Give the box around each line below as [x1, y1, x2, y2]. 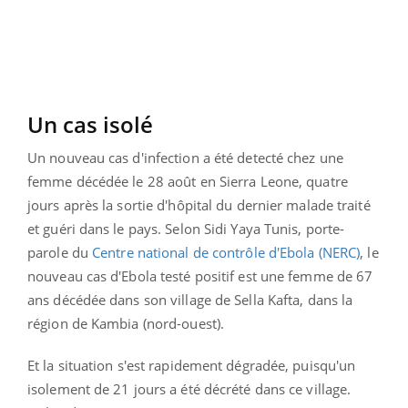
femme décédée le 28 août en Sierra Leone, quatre [27, 171, 348, 190]
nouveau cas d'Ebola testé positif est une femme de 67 [27, 266, 373, 285]
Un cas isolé [27, 108, 158, 139]
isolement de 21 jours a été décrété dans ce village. [27, 379, 352, 398]
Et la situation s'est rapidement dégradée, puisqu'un [27, 355, 356, 374]
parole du [27, 242, 92, 261]
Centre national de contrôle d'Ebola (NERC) [92, 242, 361, 261]
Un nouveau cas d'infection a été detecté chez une [27, 148, 343, 167]
